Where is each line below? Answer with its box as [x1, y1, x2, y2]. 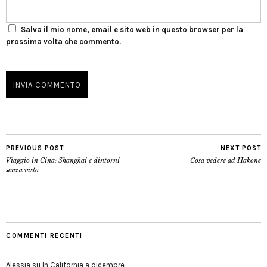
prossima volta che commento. [6, 37, 121, 46]
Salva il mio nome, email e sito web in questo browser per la [21, 25, 243, 34]
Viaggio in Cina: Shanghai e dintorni [6, 156, 120, 164]
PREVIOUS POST [6, 144, 64, 152]
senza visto [6, 166, 39, 174]
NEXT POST [221, 144, 261, 152]
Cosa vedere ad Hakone [190, 156, 261, 164]
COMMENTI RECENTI [6, 232, 82, 240]
